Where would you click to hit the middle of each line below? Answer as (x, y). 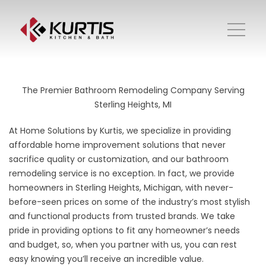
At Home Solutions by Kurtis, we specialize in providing (120, 131)
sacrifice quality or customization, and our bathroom (119, 159)
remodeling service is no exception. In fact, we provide (122, 173)
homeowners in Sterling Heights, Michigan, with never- (121, 188)
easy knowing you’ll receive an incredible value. (106, 259)
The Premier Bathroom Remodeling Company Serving (133, 90)
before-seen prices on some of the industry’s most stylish (129, 202)
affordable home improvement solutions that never (117, 145)
